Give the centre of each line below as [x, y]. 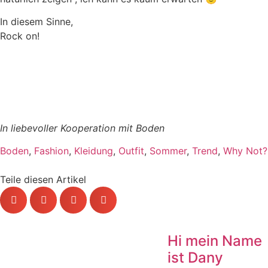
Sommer [168, 151]
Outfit [131, 151]
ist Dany [195, 258]
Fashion [51, 151]
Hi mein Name [215, 241]
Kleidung [94, 151]
